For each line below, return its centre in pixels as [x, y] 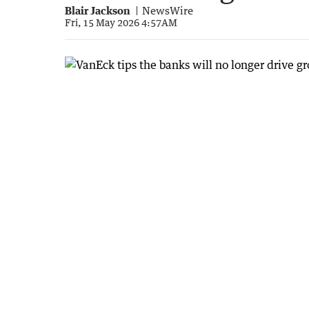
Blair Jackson [98, 10]
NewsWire [168, 10]
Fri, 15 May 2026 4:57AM [121, 22]
